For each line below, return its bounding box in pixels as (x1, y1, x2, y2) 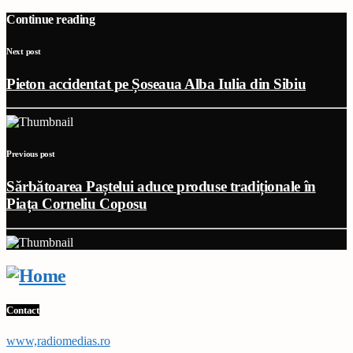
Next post (6, 46, 41, 56)
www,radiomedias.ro (6, 334, 110, 348)
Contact (6, 304, 39, 317)
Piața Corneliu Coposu (6, 195, 147, 213)
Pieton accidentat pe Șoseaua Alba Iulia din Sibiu (6, 75, 307, 92)
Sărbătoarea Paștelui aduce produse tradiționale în (6, 178, 316, 195)
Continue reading (6, 12, 95, 26)
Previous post (6, 149, 55, 159)
